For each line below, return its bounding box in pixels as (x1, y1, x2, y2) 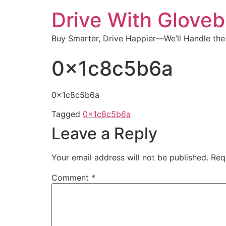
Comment (51, 173, 91, 183)
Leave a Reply (51, 124, 157, 144)
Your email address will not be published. (51, 152, 208, 163)
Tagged (51, 109, 83, 120)
